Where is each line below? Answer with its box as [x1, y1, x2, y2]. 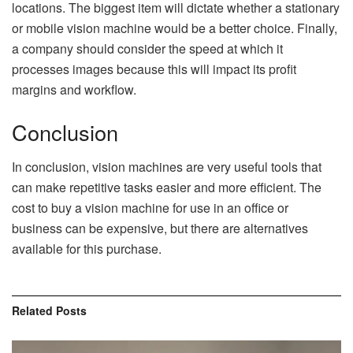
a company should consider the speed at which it [12, 39, 283, 58]
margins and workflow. [12, 80, 136, 98]
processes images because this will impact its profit [12, 60, 296, 78]
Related [12, 303, 53, 319]
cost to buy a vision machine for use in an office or [12, 199, 288, 217]
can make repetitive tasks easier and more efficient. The [12, 178, 321, 197]
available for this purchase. [12, 240, 162, 258]
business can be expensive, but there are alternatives [12, 219, 308, 238]
